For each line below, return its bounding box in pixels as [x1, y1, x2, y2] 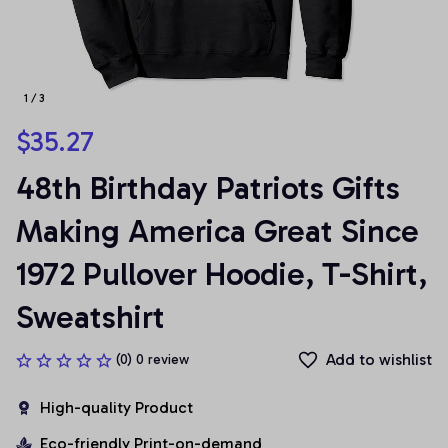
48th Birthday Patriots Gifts [16, 169, 400, 207]
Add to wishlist [326, 350, 432, 369]
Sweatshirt [16, 298, 165, 336]
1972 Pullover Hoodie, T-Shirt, [16, 255, 427, 293]
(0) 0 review [116, 351, 189, 368]
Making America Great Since [16, 212, 419, 250]
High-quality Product [40, 398, 193, 417]
